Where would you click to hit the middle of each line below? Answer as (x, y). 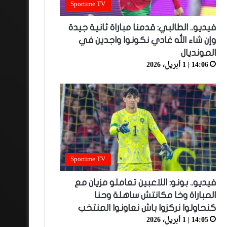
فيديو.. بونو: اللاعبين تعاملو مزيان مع (145, 183)
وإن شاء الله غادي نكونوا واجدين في (147, 40)
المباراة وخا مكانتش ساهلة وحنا (155, 196)
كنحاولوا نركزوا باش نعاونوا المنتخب (147, 208)
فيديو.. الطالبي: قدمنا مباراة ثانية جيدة (142, 27)
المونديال (198, 53)
